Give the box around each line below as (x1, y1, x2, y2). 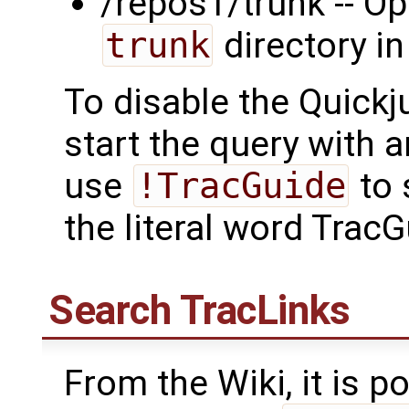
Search (49, 286, 180, 334)
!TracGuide (135, 165, 346, 206)
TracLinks (179, 286, 351, 334)
